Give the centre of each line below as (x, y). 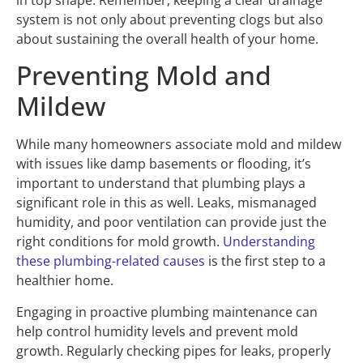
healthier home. (65, 281)
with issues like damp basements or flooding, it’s (164, 164)
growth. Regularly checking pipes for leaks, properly (173, 350)
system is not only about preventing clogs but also (170, 19)
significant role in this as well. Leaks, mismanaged (167, 203)
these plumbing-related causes (111, 261)
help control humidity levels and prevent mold (157, 331)
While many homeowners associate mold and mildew (179, 145)
